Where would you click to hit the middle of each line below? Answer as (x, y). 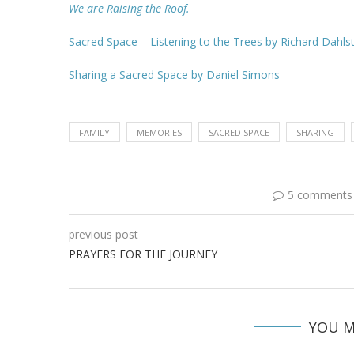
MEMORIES (159, 133)
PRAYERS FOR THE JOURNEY (143, 254)
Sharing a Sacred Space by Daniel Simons (174, 75)
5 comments (320, 195)
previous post (104, 235)
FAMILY (94, 133)
